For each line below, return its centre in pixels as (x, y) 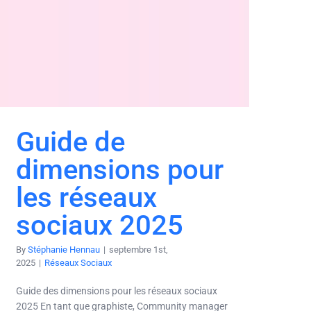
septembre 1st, (138, 250)
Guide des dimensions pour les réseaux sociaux (117, 291)
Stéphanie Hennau (64, 250)
